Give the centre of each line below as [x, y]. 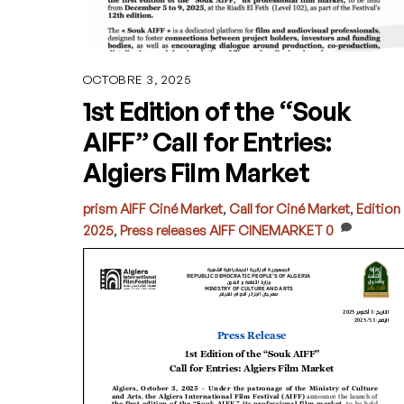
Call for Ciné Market [289, 208]
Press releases [163, 230]
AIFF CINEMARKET [266, 230]
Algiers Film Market [196, 173]
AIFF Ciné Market [171, 208]
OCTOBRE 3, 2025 [138, 78]
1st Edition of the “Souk [217, 111]
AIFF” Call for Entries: [207, 142]
